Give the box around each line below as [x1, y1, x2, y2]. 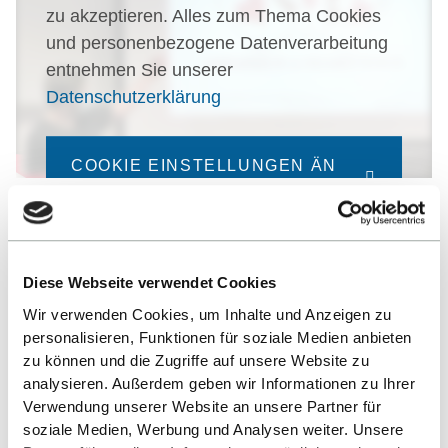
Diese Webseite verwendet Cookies [23, 274, 276, 292]
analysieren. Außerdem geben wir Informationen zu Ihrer [23, 374, 415, 392]
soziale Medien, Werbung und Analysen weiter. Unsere [23, 420, 404, 438]
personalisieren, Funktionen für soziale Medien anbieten [23, 328, 412, 346]
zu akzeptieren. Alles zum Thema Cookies [46, 5, 381, 26]
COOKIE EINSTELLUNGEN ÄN [71, 156, 337, 174]
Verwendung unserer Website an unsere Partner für [23, 397, 381, 415]
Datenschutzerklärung [46, 86, 221, 107]
